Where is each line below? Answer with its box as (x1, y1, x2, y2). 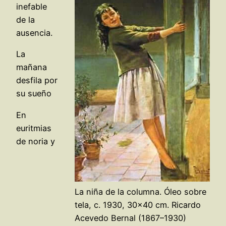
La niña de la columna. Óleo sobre (75, 187, 206, 197)
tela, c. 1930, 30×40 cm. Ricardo (75, 200, 201, 210)
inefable (16, 2, 47, 12)
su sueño (16, 88, 51, 99)
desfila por (16, 75, 58, 86)
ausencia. (16, 28, 52, 38)
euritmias (16, 123, 51, 133)
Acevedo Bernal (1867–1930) (75, 213, 186, 223)
